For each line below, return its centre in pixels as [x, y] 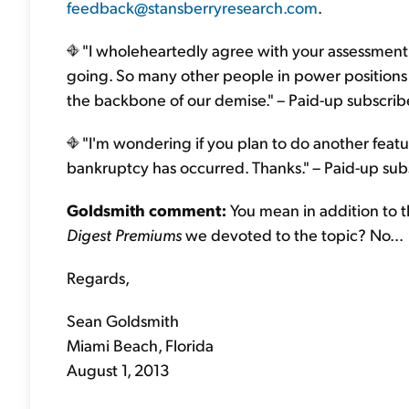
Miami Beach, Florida [140, 345]
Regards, [98, 277]
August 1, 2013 [118, 369]
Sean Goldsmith [123, 320]
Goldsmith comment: [147, 210]
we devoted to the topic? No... [293, 234]
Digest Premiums [124, 234]
